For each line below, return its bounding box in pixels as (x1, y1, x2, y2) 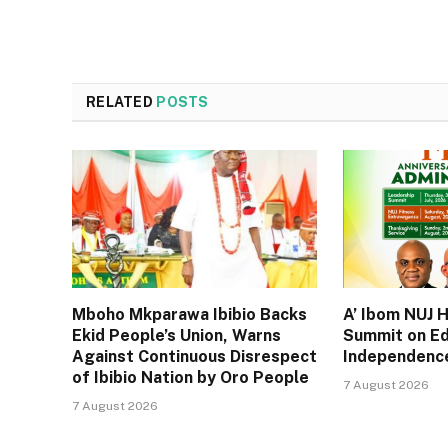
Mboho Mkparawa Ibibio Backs (72, 304, 307, 324)
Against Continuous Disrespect (72, 346, 317, 366)
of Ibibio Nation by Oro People (72, 367, 309, 387)
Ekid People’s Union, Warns (72, 325, 281, 345)
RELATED (86, 93, 157, 110)
